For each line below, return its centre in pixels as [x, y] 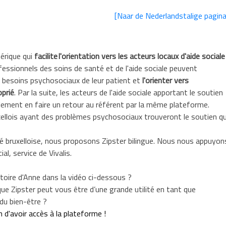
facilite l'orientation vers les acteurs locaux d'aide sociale [130, 57]
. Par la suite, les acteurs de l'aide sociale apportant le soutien [119, 93]
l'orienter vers [164, 81]
